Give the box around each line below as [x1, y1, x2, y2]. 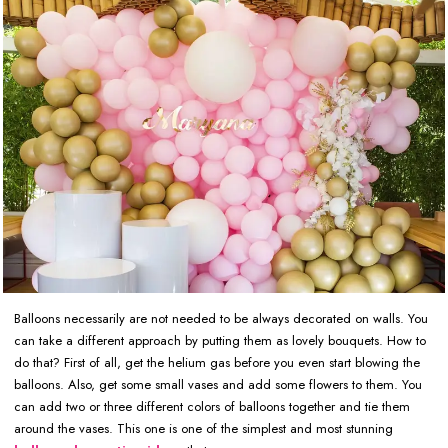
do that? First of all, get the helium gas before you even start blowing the [14, 353, 420, 373]
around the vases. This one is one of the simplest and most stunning [14, 419, 393, 439]
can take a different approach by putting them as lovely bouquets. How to [14, 331, 426, 351]
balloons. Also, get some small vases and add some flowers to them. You [14, 375, 422, 395]
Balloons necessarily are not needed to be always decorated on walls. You [14, 309, 428, 329]
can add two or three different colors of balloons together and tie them [14, 397, 410, 417]
